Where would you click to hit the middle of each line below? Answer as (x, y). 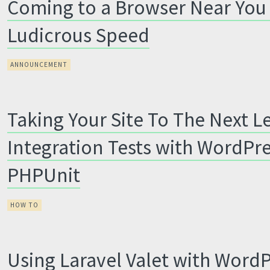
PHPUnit (44, 175)
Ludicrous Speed (79, 35)
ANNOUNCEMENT (39, 64)
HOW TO (25, 205)
